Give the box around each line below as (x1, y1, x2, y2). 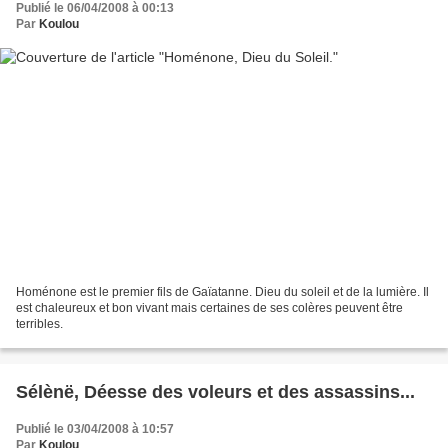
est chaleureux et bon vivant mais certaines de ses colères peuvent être (16, 300, 403, 315)
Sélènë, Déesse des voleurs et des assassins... (16, 381, 415, 402)
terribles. (16, 316, 63, 331)
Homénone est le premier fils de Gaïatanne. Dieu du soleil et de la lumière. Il (16, 284, 429, 299)
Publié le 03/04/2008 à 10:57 (16, 421, 174, 436)
